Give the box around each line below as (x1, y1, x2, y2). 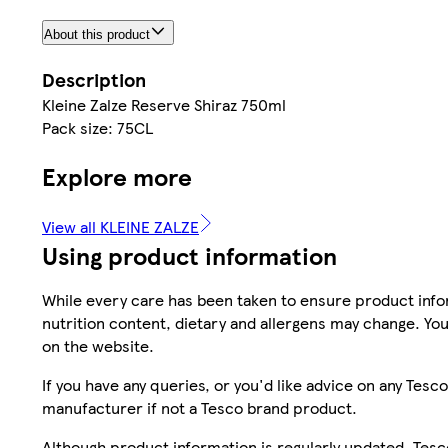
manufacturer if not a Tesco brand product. (42, 395, 357, 419)
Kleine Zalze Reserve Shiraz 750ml (42, 93, 286, 117)
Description (42, 66, 146, 94)
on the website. (42, 333, 154, 357)
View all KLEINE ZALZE (42, 214, 199, 238)
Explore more (42, 158, 192, 193)
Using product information (42, 237, 337, 272)
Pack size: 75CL (42, 116, 153, 140)
